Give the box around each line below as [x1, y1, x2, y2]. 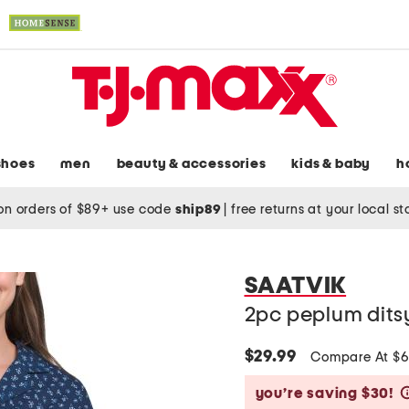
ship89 [174, 202, 225, 216]
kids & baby [291, 157, 372, 172]
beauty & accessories [116, 157, 267, 172]
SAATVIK [244, 274, 347, 299]
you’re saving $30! [255, 386, 394, 402]
